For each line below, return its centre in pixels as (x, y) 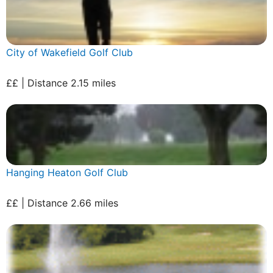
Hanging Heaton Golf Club (67, 172)
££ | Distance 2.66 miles (62, 203)
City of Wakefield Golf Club (69, 52)
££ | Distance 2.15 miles (61, 83)
